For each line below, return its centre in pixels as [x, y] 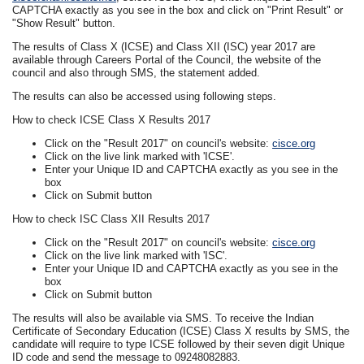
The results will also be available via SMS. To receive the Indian [163, 318]
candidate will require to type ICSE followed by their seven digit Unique [179, 344]
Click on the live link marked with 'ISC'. [136, 255]
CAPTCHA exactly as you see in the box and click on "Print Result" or [178, 10]
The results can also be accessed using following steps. [145, 96]
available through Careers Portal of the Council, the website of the [167, 59]
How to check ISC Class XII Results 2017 [111, 219]
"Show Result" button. [64, 23]
